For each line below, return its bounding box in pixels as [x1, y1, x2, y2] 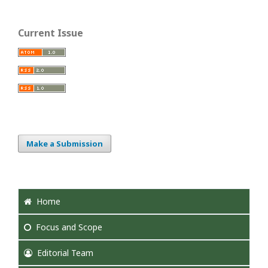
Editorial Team [37, 247, 93, 258]
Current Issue [18, 26, 83, 39]
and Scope [59, 221, 102, 233]
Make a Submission [26, 138, 103, 149]
